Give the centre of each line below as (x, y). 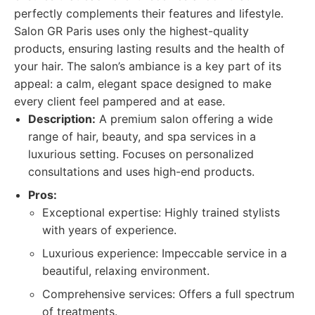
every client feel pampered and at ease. (120, 101)
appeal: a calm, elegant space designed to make (143, 84)
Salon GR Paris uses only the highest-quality (131, 31)
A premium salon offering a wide (184, 119)
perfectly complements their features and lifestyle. (149, 13)
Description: (62, 119)
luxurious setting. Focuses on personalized (141, 154)
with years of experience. (109, 230)
